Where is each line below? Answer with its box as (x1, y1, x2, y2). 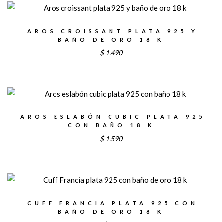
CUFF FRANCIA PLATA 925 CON (27, 199, 198, 206)
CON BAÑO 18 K (67, 122, 155, 129)
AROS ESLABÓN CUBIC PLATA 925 (20, 113, 205, 120)
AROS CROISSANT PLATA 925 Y (27, 27, 198, 34)
